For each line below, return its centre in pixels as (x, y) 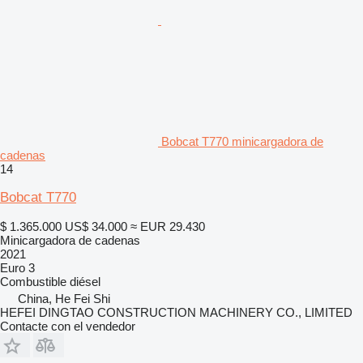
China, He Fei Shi (64, 298)
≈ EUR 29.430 (168, 226)
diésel (85, 281)
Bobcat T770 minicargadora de (242, 141)
